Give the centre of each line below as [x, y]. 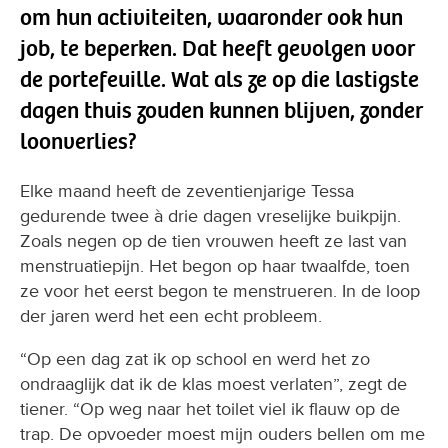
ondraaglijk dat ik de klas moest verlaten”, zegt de [213, 384]
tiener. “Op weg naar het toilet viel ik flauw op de [210, 409]
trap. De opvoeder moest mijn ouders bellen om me [222, 434]
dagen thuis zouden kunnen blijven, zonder [221, 110]
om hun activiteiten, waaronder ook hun [211, 17]
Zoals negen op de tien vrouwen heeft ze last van [213, 241]
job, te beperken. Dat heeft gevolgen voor [217, 48]
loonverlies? [78, 141]
